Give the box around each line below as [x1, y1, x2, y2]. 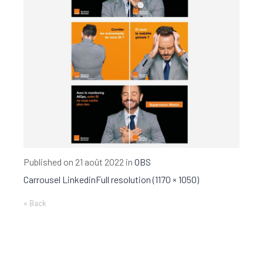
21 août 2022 [75, 156, 124, 168]
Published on [23, 156, 75, 168]
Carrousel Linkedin [23, 174, 96, 186]
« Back [23, 198, 46, 208]
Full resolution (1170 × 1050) [96, 174, 199, 186]
